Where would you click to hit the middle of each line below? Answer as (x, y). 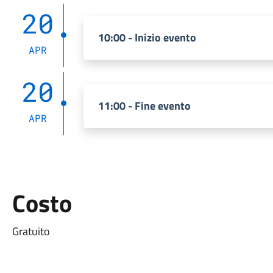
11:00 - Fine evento (144, 106)
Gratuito (31, 231)
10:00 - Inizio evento (147, 37)
